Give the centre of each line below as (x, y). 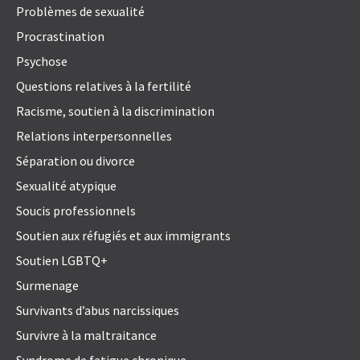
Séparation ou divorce (76, 161)
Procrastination (60, 37)
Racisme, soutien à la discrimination (115, 111)
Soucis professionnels (76, 211)
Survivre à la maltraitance (86, 335)
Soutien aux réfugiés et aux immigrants (123, 236)
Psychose (42, 61)
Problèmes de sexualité (80, 12)
